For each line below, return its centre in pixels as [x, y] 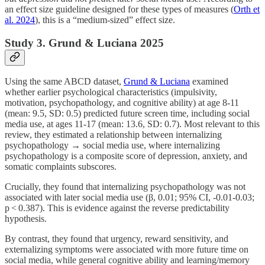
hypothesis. [26, 219]
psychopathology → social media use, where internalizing [112, 146]
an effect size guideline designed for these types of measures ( [119, 9]
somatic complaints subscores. [61, 167]
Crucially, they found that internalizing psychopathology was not [125, 187]
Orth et [247, 9]
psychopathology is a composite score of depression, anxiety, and [126, 156]
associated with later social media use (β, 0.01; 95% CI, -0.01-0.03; [130, 198]
